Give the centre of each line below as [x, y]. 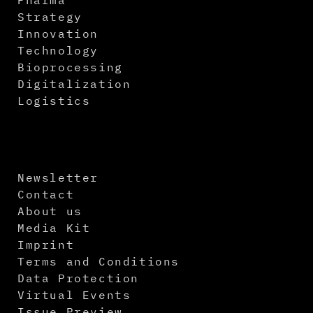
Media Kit [54, 227]
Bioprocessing [70, 67]
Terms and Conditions [99, 261]
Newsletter [58, 177]
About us [50, 211]
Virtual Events [74, 294]
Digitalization [74, 83]
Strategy [50, 16]
